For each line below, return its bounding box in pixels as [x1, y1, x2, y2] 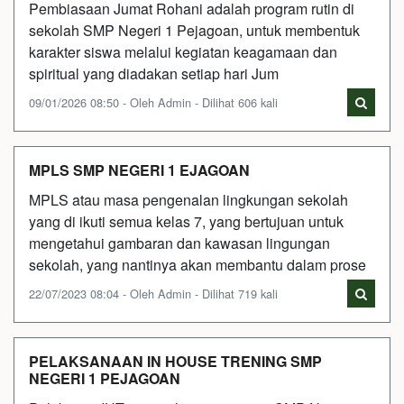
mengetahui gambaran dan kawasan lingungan [29, 232, 330, 253]
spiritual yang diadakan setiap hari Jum [29, 62, 279, 84]
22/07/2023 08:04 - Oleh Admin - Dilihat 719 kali [29, 284, 278, 302]
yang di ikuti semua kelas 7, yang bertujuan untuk [29, 210, 344, 232]
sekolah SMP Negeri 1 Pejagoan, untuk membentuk [29, 19, 360, 41]
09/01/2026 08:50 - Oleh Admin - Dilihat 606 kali [29, 93, 278, 111]
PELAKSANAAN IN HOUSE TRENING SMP [29, 350, 322, 372]
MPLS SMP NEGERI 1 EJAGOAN [29, 159, 250, 180]
